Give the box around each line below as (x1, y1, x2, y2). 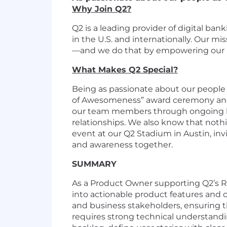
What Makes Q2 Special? (72, 65, 178, 74)
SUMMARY (72, 159, 117, 169)
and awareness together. (72, 140, 173, 149)
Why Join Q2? (72, 4, 131, 14)
